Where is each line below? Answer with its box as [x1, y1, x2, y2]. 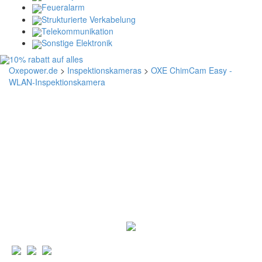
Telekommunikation [42, 25, 113, 37]
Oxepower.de [9, 64, 58, 76]
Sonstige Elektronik [42, 37, 112, 49]
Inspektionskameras [67, 64, 142, 76]
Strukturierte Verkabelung [42, 13, 136, 25]
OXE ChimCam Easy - [151, 64, 232, 76]
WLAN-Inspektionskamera [9, 75, 105, 88]
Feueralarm [42, 1, 85, 13]
